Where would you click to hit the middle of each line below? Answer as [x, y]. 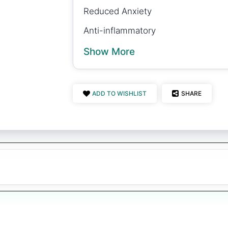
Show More [109, 52]
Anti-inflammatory [120, 31]
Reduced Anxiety [118, 11]
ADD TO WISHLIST [119, 93]
